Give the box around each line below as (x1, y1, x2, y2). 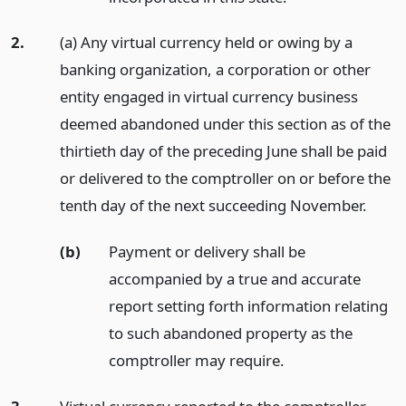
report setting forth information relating (108, 295, 388, 317)
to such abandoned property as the (108, 323, 353, 344)
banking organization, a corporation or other (59, 59, 371, 81)
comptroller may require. (108, 350, 285, 372)
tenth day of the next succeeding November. (59, 195, 367, 217)
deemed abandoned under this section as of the (59, 113, 391, 135)
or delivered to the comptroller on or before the (59, 168, 391, 189)
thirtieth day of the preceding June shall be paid (59, 140, 387, 162)
